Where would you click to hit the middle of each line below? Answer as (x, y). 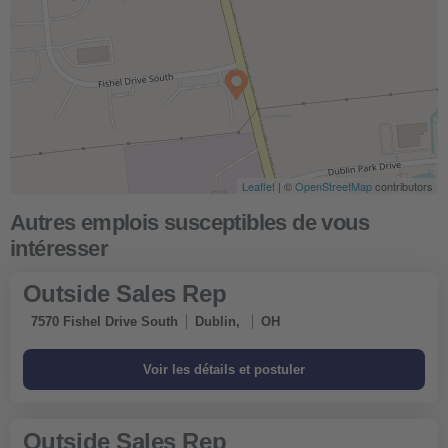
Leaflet (258, 185)
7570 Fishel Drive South (104, 322)
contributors (402, 185)
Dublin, (219, 322)
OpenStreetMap (333, 185)
